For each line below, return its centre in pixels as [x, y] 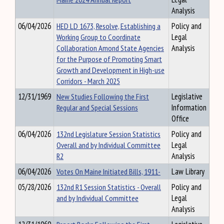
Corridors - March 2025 [88, 81]
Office [180, 118]
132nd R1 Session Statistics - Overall [109, 187]
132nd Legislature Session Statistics [108, 134]
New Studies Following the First [103, 96]
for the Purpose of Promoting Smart [109, 59]
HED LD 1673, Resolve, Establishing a [108, 26]
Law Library [188, 171]
